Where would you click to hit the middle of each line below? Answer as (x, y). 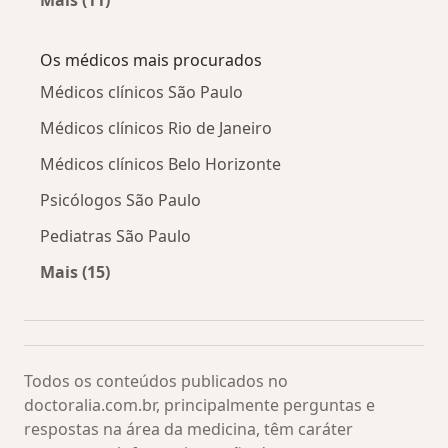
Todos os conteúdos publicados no (156, 381)
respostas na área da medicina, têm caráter (188, 429)
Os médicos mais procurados (151, 60)
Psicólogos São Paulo (120, 200)
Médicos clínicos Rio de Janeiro (156, 128)
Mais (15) (75, 272)
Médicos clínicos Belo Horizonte (160, 164)
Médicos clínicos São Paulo (141, 92)
